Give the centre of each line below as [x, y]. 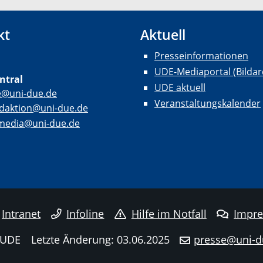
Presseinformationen [201, 55]
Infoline [85, 213]
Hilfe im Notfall [169, 213]
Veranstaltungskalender [208, 104]
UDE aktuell [180, 88]
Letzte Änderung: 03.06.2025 [100, 239]
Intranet [21, 213]
